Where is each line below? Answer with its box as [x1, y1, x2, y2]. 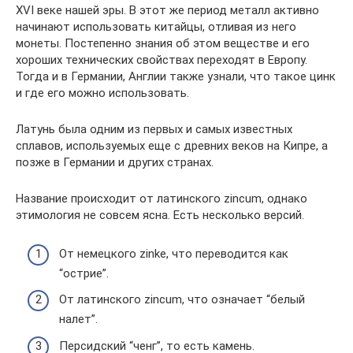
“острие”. [59, 266, 109, 281]
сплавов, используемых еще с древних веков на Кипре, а [16, 139, 328, 153]
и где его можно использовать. [16, 86, 189, 100]
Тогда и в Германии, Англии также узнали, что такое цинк [16, 69, 336, 84]
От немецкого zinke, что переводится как [59, 246, 288, 261]
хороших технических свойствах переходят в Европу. [16, 53, 307, 67]
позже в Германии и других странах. [16, 155, 214, 169]
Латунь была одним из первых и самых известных [16, 122, 292, 136]
